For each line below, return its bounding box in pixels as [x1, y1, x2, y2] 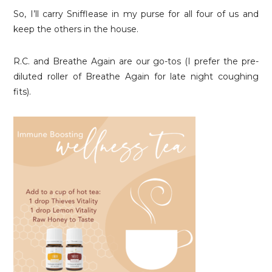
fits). [13, 86, 32, 97]
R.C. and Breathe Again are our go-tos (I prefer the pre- [13, 56, 259, 67]
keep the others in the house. [13, 24, 139, 35]
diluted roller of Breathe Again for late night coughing [13, 71, 259, 82]
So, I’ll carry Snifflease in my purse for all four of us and [13, 8, 259, 19]
